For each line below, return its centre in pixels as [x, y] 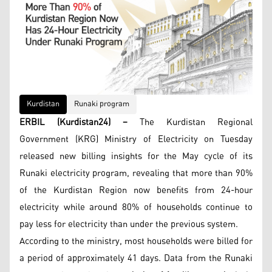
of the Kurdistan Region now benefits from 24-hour [136, 190]
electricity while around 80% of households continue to [136, 207]
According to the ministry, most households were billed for [136, 241]
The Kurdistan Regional [190, 122]
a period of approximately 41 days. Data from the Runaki [136, 258]
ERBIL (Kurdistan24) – [73, 122]
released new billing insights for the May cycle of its [136, 156]
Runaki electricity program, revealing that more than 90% [136, 173]
